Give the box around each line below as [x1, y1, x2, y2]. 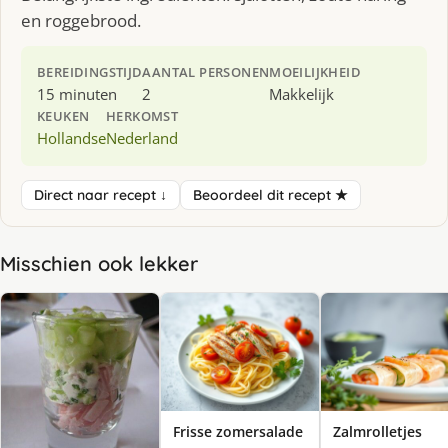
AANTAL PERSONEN [142, 62, 270, 81]
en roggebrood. [21, 8, 141, 32]
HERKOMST [106, 106, 179, 125]
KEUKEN [37, 106, 90, 125]
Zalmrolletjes [333, 422, 422, 442]
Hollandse [37, 127, 106, 148]
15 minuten [37, 83, 117, 104]
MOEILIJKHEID [269, 62, 362, 81]
